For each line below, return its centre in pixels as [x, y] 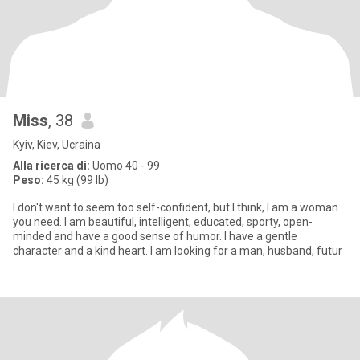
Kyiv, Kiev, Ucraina [57, 145]
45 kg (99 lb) [76, 180]
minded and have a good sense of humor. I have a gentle [155, 236]
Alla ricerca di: [51, 166]
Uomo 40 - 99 [125, 166]
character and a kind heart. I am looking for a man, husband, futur [178, 251]
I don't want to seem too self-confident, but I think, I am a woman [176, 207]
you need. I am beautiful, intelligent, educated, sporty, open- [163, 222]
